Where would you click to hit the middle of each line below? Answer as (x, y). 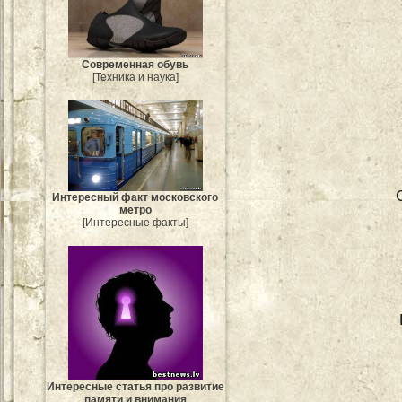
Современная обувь (135, 65)
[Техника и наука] (135, 78)
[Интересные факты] (135, 222)
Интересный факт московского (135, 197)
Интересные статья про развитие (135, 386)
